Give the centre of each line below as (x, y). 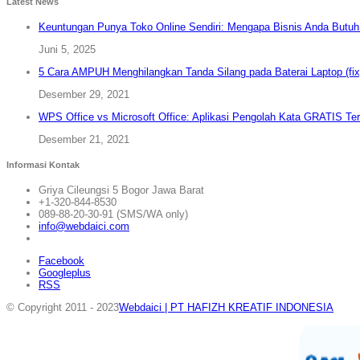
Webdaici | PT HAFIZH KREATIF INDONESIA (226, 307)
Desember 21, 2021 (84, 139)
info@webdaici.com (84, 226)
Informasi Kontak (43, 164)
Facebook (61, 260)
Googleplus (65, 272)
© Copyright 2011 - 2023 (63, 307)
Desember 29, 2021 (84, 94)
